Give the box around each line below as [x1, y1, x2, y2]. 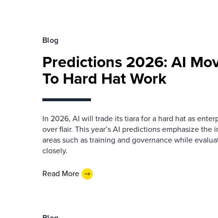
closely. [42, 145, 68, 156]
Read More [42, 168, 79, 180]
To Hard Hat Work [42, 66, 166, 90]
